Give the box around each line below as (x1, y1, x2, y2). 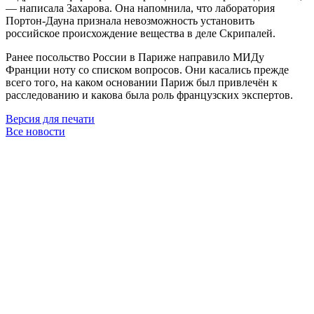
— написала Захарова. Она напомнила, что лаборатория (6, 1, 275, 14)
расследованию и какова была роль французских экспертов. (6, 88, 296, 101)
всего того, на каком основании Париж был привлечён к (6, 76, 278, 88)
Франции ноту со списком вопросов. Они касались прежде (6, 63, 289, 76)
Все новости (6, 125, 65, 137)
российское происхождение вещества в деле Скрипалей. (6, 27, 275, 39)
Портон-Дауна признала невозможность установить (6, 14, 254, 27)
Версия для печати (6, 112, 95, 125)
